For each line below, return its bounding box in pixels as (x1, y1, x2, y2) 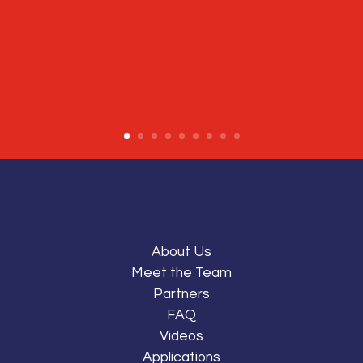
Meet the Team (131, 265, 232, 280)
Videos (160, 328, 203, 344)
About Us (152, 244, 211, 259)
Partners (153, 286, 210, 301)
